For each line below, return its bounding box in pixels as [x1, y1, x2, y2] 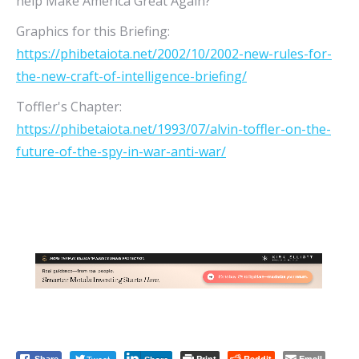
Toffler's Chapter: [16, 98, 122, 115]
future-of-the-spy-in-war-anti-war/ [16, 143, 226, 160]
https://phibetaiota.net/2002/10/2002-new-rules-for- [16, 45, 332, 63]
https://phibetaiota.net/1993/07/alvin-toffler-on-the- [16, 120, 331, 138]
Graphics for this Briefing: [16, 22, 170, 40]
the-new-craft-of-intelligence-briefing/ [16, 67, 247, 85]
